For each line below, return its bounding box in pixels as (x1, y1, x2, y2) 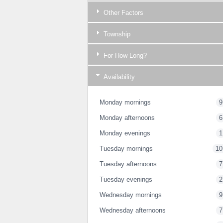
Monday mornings (100, 99, 151, 107)
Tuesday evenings (100, 176, 152, 184)
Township (102, 30, 130, 38)
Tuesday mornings (100, 145, 153, 153)
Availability (102, 73, 135, 81)
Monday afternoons (100, 114, 155, 122)
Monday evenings (100, 129, 150, 137)
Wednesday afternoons (100, 207, 166, 215)
